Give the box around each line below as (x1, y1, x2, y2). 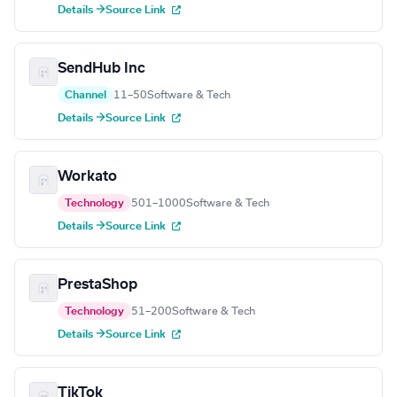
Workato (58, 169, 117, 184)
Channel (65, 90, 106, 101)
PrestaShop (58, 277, 137, 292)
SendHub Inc (58, 61, 145, 76)
